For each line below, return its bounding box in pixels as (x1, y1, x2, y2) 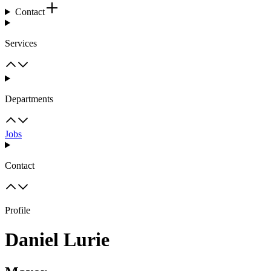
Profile (5, 205, 30, 215)
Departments (5, 94, 53, 104)
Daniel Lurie (5, 229, 109, 251)
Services (5, 38, 37, 48)
